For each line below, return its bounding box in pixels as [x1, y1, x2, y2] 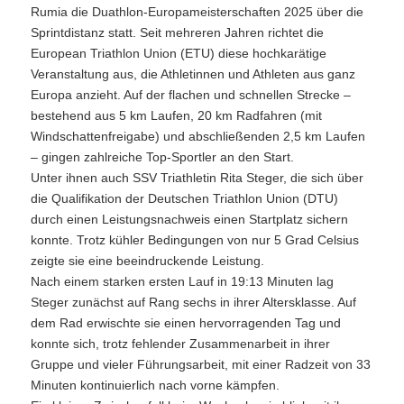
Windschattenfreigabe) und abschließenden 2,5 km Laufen [30, 129, 365, 143]
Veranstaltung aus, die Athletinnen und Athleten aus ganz [30, 67, 355, 81]
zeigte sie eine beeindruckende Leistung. [30, 253, 264, 268]
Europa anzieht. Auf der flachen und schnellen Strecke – [30, 87, 351, 102]
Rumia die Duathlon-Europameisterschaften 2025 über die [30, 5, 363, 19]
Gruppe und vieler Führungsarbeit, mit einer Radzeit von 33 [30, 357, 371, 372]
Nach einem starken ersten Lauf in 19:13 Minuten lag [30, 274, 334, 289]
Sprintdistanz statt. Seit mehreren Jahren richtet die [30, 25, 324, 40]
